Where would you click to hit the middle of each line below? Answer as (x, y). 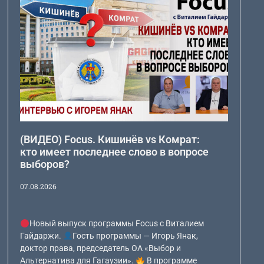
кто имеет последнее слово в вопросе (114, 152)
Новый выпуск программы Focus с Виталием (116, 224)
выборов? (44, 164)
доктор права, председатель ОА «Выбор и (100, 248)
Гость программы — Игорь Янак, (135, 236)
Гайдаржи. (41, 236)
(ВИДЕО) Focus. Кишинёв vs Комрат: (110, 140)
